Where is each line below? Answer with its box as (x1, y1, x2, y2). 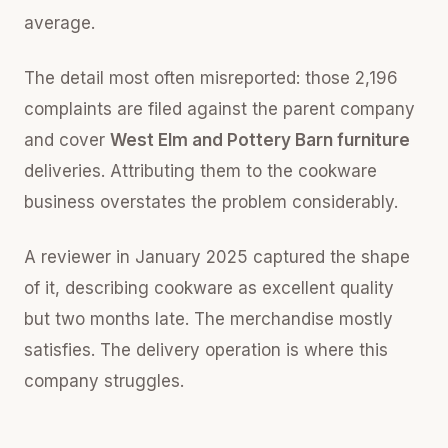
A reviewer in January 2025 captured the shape (24, 247, 410, 267)
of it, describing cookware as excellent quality (24, 278, 394, 298)
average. (24, 13, 95, 33)
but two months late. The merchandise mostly (24, 309, 393, 329)
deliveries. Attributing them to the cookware (24, 161, 377, 181)
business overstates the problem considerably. (24, 192, 398, 212)
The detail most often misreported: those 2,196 (24, 68, 398, 88)
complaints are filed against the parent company (24, 99, 415, 119)
